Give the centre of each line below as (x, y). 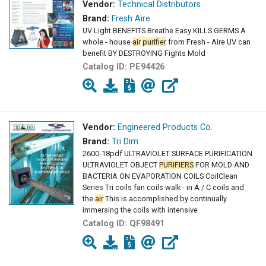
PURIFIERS (176, 164)
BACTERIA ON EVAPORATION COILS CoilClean (160, 176)
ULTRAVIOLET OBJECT (121, 164)
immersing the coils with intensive (140, 210)
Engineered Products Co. (165, 127)
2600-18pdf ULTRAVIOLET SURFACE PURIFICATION (167, 153)
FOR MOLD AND (221, 164)
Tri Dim (125, 141)
